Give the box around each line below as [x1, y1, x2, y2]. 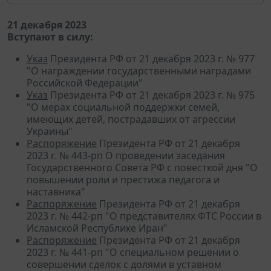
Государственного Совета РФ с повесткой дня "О [27, 160, 258, 174]
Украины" [27, 124, 73, 138]
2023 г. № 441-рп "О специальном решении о [27, 245, 239, 259]
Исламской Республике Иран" [27, 221, 168, 235]
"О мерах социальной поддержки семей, [27, 100, 220, 114]
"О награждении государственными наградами [27, 64, 251, 77]
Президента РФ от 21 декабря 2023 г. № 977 [48, 51, 255, 65]
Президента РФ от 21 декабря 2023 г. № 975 [48, 88, 255, 102]
